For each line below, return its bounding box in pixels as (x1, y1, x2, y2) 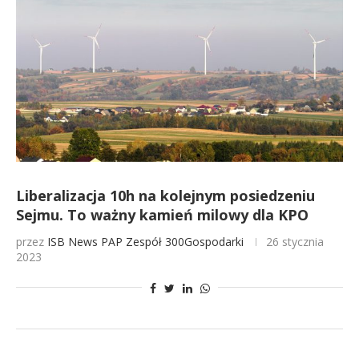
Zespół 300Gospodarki (126, 234, 244, 249)
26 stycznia (266, 234, 324, 249)
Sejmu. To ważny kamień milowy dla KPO (16, 205, 309, 224)
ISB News (47, 234, 98, 249)
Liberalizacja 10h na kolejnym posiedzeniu (16, 186, 315, 205)
